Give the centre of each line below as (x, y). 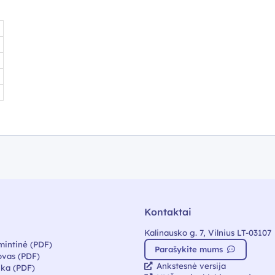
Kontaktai (168, 211)
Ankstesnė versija (191, 265)
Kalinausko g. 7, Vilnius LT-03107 (207, 232)
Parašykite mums (190, 250)
